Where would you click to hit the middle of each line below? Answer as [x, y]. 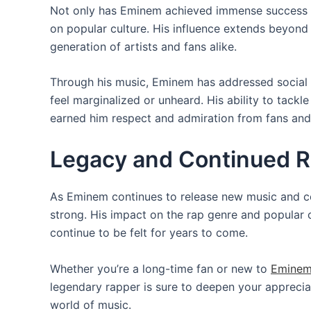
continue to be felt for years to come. [149, 233]
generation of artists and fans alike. [143, 46]
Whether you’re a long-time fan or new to [160, 268]
